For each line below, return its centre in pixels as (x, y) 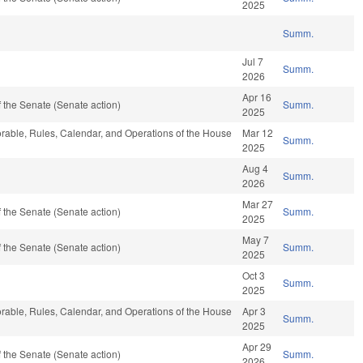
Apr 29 (257, 347)
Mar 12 (258, 133)
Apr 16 (257, 97)
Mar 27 (258, 204)
